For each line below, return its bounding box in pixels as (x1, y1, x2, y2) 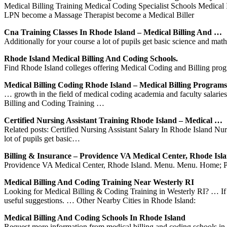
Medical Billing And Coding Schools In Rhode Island (4, 213, 185, 222)
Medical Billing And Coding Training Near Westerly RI (4, 177, 194, 186)
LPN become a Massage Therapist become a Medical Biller (4, 10, 194, 19)
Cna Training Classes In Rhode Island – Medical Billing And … (4, 27, 222, 36)
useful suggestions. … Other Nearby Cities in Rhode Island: (4, 196, 196, 205)
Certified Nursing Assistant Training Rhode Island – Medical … (4, 116, 222, 125)
